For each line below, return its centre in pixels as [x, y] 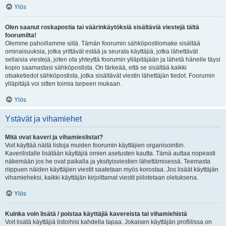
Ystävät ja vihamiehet [43, 119]
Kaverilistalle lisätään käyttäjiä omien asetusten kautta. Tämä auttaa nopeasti [110, 153]
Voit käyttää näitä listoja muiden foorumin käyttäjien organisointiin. [95, 145]
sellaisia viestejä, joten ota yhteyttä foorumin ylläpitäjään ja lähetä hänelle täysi [113, 60]
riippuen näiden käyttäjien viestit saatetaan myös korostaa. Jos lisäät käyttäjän [112, 169]
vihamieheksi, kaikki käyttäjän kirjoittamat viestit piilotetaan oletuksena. [102, 178]
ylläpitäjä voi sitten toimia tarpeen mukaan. [63, 84]
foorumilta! [21, 35]
